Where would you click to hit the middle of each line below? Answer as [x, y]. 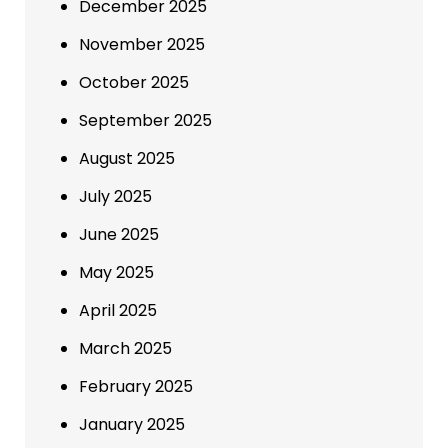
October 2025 [134, 83]
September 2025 [145, 121]
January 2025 [132, 425]
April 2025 [118, 311]
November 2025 [142, 45]
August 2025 [127, 159]
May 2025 [116, 273]
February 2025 [136, 387]
